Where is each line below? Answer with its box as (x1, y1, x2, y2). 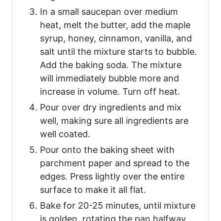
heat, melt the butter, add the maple (40, 20, 190, 31)
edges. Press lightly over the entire (40, 171, 184, 182)
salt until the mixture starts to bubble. (40, 46, 197, 57)
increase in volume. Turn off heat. (40, 86, 180, 97)
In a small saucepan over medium (40, 6, 178, 17)
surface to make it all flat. (40, 184, 146, 195)
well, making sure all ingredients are (40, 115, 188, 126)
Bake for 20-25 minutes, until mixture (40, 200, 195, 211)
